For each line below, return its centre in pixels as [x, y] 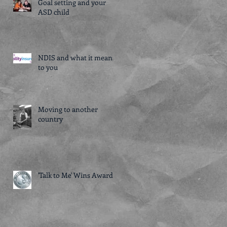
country [50, 119]
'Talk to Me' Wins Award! [77, 175]
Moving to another [68, 109]
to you [48, 67]
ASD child [54, 12]
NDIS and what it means [77, 58]
